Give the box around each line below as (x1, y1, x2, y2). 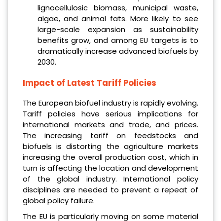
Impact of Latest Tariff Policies (23, 76, 156, 89)
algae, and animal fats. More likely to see (37, 13, 198, 24)
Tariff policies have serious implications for (23, 108, 198, 119)
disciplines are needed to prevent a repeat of (23, 184, 198, 195)
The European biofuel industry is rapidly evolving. (23, 97, 198, 108)
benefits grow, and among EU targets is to (37, 35, 198, 46)
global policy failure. (23, 195, 95, 206)
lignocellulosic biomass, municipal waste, (37, 2, 198, 13)
